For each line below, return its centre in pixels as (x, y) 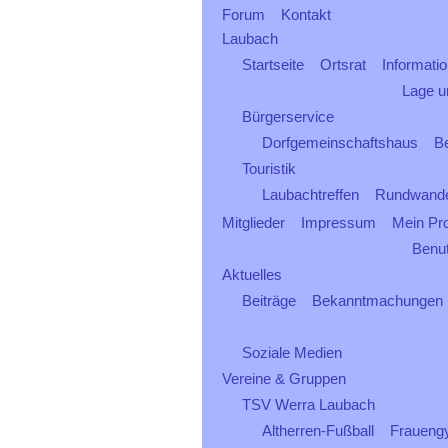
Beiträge (269, 300)
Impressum (338, 222)
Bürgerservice (288, 116)
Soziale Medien (292, 352)
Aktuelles (252, 274)
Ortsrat (343, 64)
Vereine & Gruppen (284, 378)
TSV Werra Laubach (308, 404)
